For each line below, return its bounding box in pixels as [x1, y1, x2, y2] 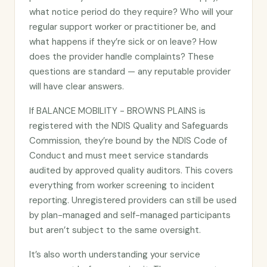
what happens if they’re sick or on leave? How [29, 36, 217, 48]
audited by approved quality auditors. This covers [29, 164, 233, 176]
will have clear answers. [29, 80, 124, 92]
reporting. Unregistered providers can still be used [29, 194, 237, 206]
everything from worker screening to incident [29, 179, 215, 191]
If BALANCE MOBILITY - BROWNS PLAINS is [29, 105, 206, 117]
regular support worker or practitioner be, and [29, 21, 216, 33]
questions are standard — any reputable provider [29, 66, 231, 77]
